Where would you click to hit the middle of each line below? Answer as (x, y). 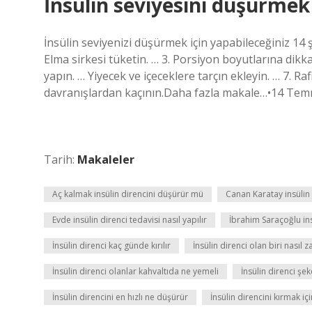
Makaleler (106, 159)
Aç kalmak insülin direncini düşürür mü (128, 194)
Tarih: (61, 159)
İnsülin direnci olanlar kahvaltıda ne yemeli (135, 271)
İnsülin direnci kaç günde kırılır (111, 245)
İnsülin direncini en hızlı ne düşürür (120, 297)
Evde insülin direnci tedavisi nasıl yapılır (130, 220)
